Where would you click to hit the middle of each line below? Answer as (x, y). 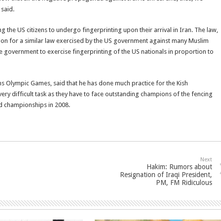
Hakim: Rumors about (179, 167)
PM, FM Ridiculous (184, 183)
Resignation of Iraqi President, (166, 175)
